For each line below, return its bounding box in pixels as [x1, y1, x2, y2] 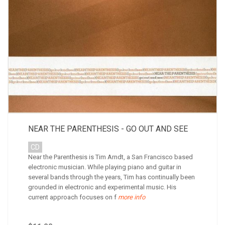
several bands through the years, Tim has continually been [28, 173, 195, 181]
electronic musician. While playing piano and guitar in [28, 163, 181, 171]
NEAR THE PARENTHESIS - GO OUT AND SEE [28, 124, 188, 134]
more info [117, 193, 145, 201]
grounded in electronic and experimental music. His [28, 183, 176, 191]
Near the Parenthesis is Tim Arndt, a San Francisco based [28, 153, 193, 161]
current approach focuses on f [28, 193, 117, 201]
